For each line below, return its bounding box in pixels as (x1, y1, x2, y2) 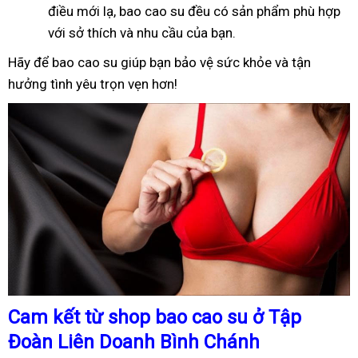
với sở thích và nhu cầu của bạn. (48, 25, 236, 41)
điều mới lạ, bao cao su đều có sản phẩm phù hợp (48, 3, 340, 19)
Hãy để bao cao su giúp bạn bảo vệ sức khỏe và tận (8, 54, 311, 70)
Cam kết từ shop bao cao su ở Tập (8, 305, 301, 328)
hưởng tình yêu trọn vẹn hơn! (8, 76, 177, 92)
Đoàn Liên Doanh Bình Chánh (8, 330, 260, 353)
